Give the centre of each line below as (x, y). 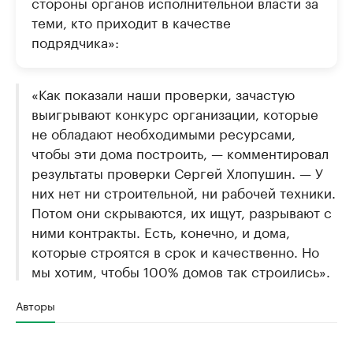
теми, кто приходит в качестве (131, 22)
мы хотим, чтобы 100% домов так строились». (181, 271)
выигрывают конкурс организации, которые (175, 113)
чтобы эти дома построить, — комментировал (180, 152)
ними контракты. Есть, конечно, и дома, (161, 231)
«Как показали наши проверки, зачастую (163, 93)
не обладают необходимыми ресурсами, (163, 133)
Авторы (35, 305)
